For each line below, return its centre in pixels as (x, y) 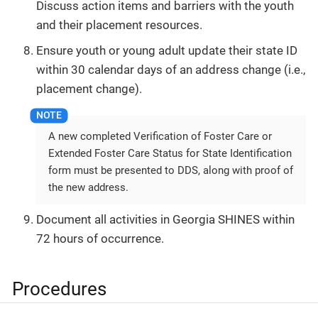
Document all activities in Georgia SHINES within (165, 220)
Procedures (59, 289)
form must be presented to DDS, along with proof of (171, 170)
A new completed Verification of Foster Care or (160, 136)
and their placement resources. (119, 25)
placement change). (89, 88)
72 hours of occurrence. (100, 239)
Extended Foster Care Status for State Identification (170, 153)
